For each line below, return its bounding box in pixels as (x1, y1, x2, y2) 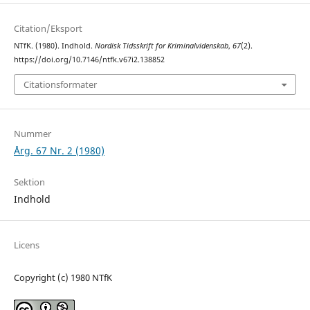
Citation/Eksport (13, 22, 82, 35)
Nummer (13, 127, 51, 140)
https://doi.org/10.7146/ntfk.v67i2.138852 (13, 55, 165, 65)
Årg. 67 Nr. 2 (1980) (13, 143, 104, 157)
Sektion (13, 175, 45, 188)
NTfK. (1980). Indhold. (13, 41, 95, 51)
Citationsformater (23, 77, 97, 91)
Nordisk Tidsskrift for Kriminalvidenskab (94, 41, 228, 51)
